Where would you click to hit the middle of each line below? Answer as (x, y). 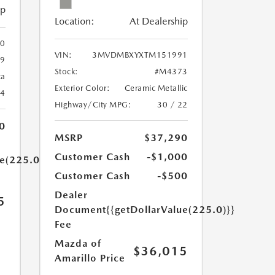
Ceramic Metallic (156, 88)
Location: (74, 21)
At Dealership (158, 21)
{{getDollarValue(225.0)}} (170, 210)
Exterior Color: (82, 88)
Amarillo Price (90, 258)
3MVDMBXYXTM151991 (140, 55)
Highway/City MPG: (93, 105)
